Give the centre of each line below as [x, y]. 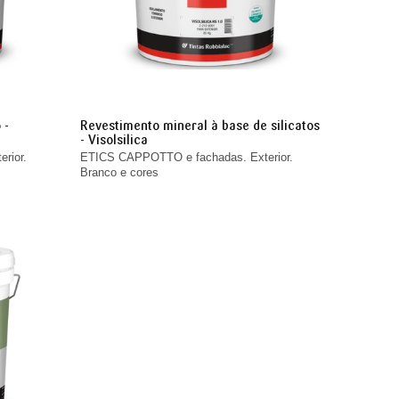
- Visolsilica [114, 139]
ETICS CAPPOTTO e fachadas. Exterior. [187, 157]
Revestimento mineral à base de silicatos [200, 125]
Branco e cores [120, 172]
